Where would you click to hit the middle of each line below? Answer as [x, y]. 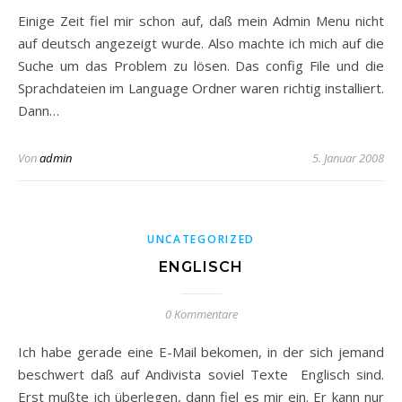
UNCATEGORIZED [201, 239]
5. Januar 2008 [348, 158]
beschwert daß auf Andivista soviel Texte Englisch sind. [201, 374]
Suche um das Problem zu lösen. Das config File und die [201, 66]
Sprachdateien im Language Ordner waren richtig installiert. [201, 88]
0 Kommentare [201, 314]
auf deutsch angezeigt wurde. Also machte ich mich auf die [201, 43]
